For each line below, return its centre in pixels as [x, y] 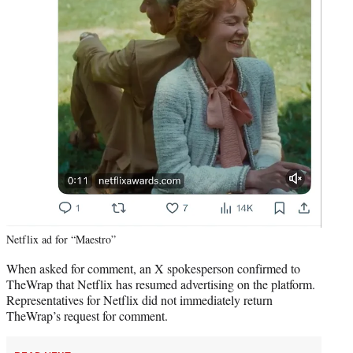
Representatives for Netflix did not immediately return [139, 300]
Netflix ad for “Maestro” [61, 240]
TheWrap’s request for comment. [87, 316]
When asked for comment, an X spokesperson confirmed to [153, 269]
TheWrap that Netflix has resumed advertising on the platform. [161, 284]
